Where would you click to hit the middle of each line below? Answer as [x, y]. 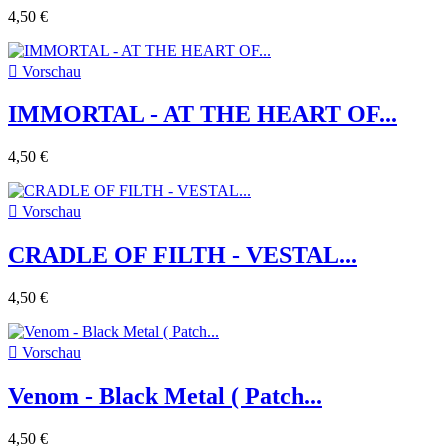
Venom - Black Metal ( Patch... [165, 396]
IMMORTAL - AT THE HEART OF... [202, 114]
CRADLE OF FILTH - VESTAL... [182, 255]
